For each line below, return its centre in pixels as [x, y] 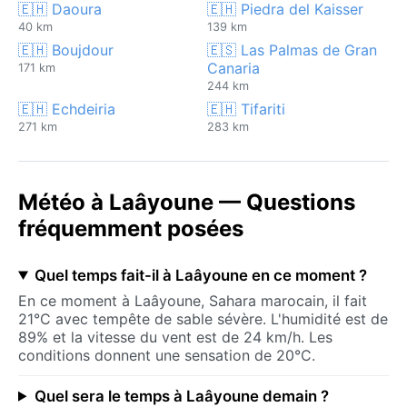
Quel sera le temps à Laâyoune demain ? [181, 396]
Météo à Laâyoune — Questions [187, 202]
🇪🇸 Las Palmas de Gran [292, 50]
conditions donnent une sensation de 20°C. [167, 355]
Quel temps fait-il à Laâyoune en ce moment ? [200, 275]
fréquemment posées [131, 228]
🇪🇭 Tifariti [246, 109]
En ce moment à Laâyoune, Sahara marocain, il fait [193, 300]
